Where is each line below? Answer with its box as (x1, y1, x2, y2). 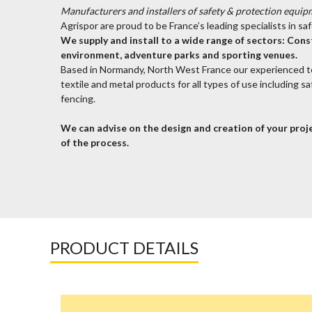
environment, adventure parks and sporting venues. (61, 49, 297, 61)
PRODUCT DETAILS (50, 237, 198, 258)
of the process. (61, 136, 129, 148)
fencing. (61, 93, 95, 104)
